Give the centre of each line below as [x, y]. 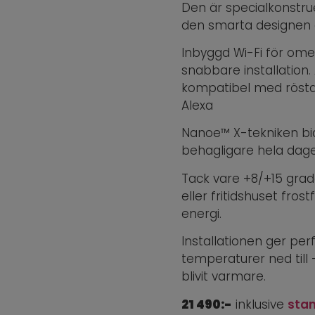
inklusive [260, 304]
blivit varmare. [224, 277]
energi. [201, 213]
